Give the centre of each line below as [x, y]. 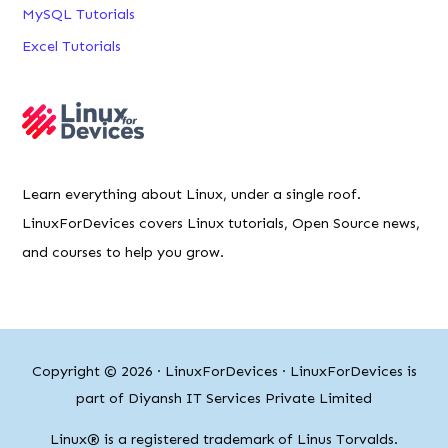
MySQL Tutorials [79, 13]
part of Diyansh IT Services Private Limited [224, 397]
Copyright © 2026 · [98, 370]
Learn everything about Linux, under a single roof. [192, 193]
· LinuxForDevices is [347, 370]
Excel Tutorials [72, 46]
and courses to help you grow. [123, 251]
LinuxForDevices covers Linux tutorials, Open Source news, [221, 222]
